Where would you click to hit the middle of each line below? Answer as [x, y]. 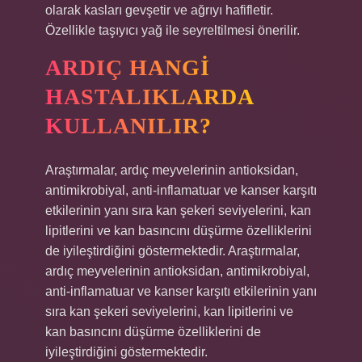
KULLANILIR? [128, 126]
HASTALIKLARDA [150, 97]
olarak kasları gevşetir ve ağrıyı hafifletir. [159, 10]
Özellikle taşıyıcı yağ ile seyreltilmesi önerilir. [173, 30]
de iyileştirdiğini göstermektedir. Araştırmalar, [173, 251]
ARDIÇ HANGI [128, 67]
